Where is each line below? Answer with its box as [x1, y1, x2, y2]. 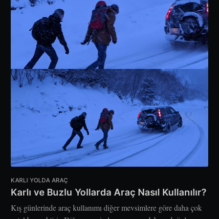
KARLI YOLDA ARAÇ [11, 176, 68, 184]
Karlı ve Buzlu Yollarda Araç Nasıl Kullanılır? [11, 187, 207, 198]
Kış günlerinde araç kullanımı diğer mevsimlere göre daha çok [11, 202, 202, 213]
